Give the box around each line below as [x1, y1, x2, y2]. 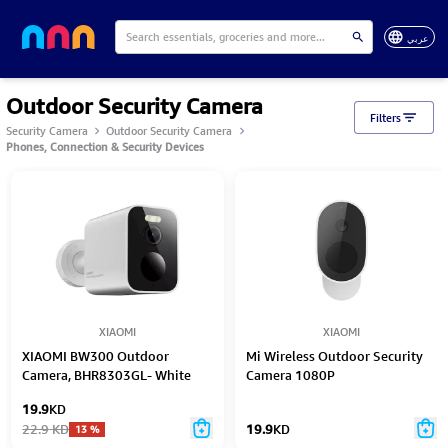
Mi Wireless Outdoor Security [246, 346, 424, 365]
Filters [370, 109, 402, 127]
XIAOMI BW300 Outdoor [22, 346, 170, 365]
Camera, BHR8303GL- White [22, 365, 192, 384]
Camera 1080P [246, 365, 336, 384]
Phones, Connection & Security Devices [5, 137, 204, 155]
